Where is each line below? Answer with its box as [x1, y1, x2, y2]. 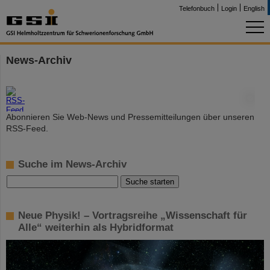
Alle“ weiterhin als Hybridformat [18, 222, 174, 233]
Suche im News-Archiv [18, 159, 127, 170]
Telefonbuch [179, 5, 215, 12]
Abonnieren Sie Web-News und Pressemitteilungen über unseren [6, 112, 254, 122]
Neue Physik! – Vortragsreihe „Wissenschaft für [18, 210, 247, 221]
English [243, 5, 265, 12]
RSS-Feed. [6, 124, 48, 133]
